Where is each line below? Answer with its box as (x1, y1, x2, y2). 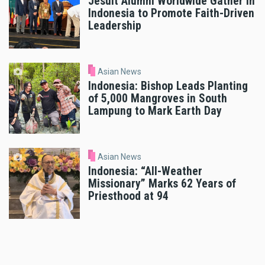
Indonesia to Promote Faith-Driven (88, 7, 254, 20)
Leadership (88, 19, 141, 33)
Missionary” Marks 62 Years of (88, 176, 236, 190)
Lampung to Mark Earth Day (88, 104, 222, 118)
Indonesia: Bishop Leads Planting (88, 79, 248, 93)
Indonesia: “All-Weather (88, 164, 202, 178)
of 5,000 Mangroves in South (88, 91, 227, 105)
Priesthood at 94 (88, 189, 169, 203)
